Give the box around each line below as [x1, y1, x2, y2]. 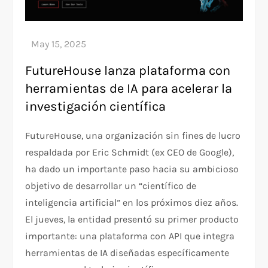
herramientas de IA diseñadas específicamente [25, 247, 230, 259]
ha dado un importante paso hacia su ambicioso [25, 163, 239, 175]
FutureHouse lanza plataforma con [25, 63, 231, 79]
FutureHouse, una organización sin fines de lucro [25, 130, 241, 142]
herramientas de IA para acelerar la [25, 81, 233, 97]
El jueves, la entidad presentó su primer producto [25, 214, 239, 226]
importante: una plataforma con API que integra [25, 230, 235, 242]
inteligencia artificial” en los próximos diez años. [25, 197, 239, 209]
